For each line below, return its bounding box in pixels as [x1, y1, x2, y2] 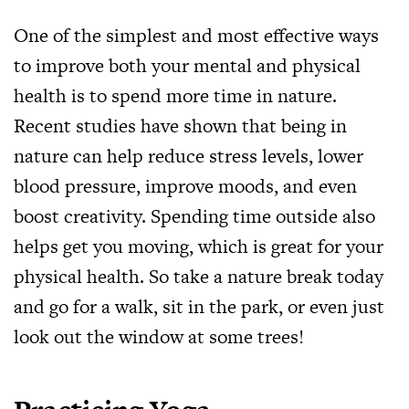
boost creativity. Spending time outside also [14, 203, 375, 229]
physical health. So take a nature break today [14, 263, 383, 289]
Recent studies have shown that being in [14, 112, 347, 139]
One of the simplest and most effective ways [14, 22, 379, 48]
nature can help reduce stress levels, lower [14, 142, 363, 169]
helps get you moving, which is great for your [14, 233, 383, 259]
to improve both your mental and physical [14, 52, 361, 79]
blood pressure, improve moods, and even [14, 173, 357, 199]
